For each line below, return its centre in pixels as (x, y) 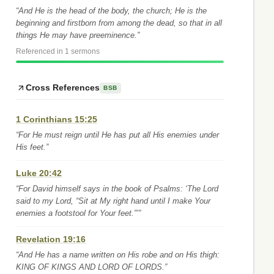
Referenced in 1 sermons (58, 51)
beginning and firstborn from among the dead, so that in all (119, 23)
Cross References (63, 87)
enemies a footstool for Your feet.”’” (78, 213)
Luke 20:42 (39, 173)
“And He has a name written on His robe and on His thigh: (118, 255)
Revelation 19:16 (51, 239)
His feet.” (32, 147)
